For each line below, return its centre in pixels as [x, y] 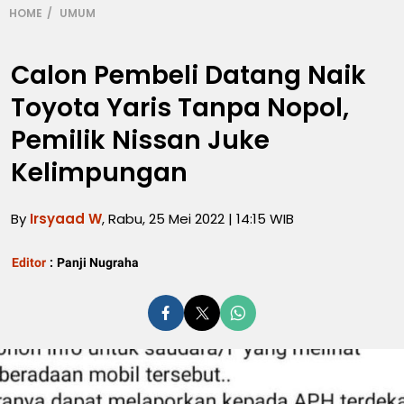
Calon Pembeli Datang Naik [188, 75]
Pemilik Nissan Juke [140, 140]
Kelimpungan [99, 173]
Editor [29, 262]
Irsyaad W [66, 219]
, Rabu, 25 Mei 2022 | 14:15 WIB [198, 219]
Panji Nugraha [98, 262]
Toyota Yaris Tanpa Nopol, [180, 108]
